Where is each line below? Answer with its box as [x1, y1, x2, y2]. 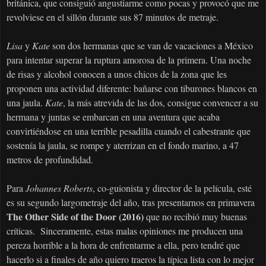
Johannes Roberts [26, 182, 93, 195]
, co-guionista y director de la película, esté [93, 182, 252, 195]
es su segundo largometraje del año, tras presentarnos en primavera [7, 196, 255, 209]
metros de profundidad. [7, 153, 93, 166]
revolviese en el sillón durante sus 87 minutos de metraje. [7, 11, 218, 24]
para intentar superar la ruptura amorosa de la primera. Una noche [7, 53, 251, 66]
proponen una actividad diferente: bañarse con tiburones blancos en [7, 82, 257, 95]
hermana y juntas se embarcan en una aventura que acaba [7, 110, 220, 123]
